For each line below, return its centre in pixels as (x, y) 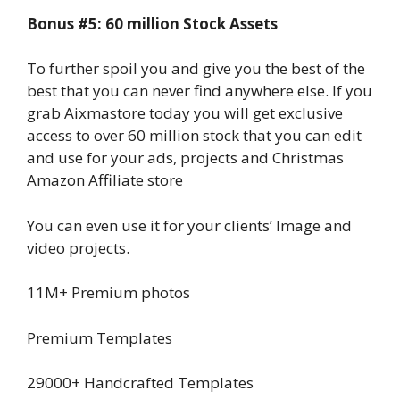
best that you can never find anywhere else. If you (200, 91)
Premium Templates (100, 337)
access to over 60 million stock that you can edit (194, 136)
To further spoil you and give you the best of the (196, 69)
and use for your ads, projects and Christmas (185, 158)
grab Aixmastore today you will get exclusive (185, 113)
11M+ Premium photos (108, 293)
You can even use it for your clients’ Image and (189, 225)
